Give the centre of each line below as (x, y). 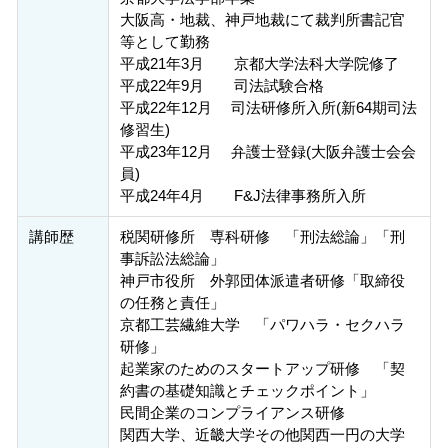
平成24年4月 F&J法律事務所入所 (242, 196)
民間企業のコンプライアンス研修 (232, 413)
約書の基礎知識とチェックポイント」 (247, 391)
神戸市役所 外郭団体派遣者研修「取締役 (262, 281)
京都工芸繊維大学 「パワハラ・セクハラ (262, 325)
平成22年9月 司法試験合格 (221, 86)
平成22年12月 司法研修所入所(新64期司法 (268, 108)
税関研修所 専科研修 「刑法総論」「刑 (262, 237)
